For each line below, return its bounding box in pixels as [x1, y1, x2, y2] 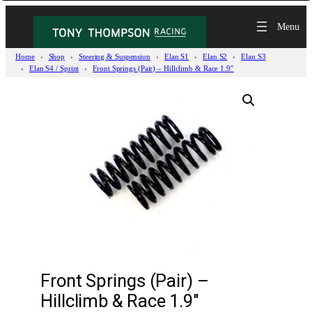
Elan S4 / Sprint [29, 63, 79, 72]
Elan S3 [241, 52, 266, 61]
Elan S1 [164, 52, 189, 61]
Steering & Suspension [79, 52, 150, 61]
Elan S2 [203, 52, 228, 61]
